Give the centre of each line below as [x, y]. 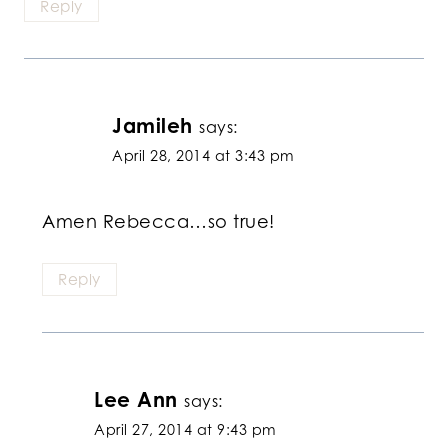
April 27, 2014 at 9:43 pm [185, 429]
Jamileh [152, 126]
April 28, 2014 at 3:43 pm [203, 156]
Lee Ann [136, 399]
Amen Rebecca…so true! [158, 220]
